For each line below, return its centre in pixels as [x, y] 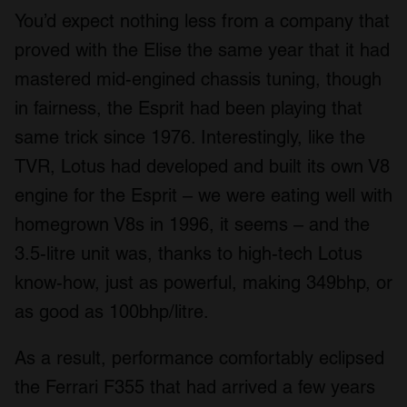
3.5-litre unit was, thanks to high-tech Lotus [189, 254]
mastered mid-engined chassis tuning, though [198, 79]
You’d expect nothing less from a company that [202, 21]
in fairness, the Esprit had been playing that [189, 109]
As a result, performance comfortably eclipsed [199, 358]
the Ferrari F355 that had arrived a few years [195, 387]
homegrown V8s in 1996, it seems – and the [192, 225]
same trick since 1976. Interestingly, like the [190, 138]
